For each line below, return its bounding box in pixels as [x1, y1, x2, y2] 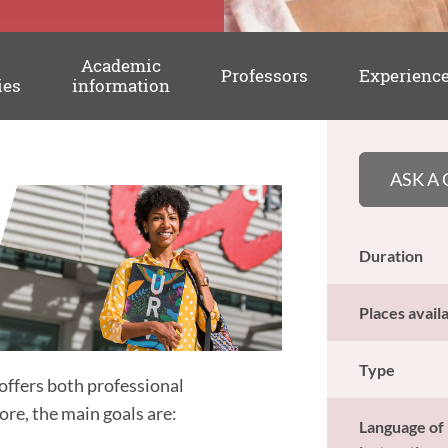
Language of [359, 416, 445, 436]
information [71, 74, 170, 98]
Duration [359, 245, 424, 265]
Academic [80, 54, 161, 78]
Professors [220, 63, 308, 87]
